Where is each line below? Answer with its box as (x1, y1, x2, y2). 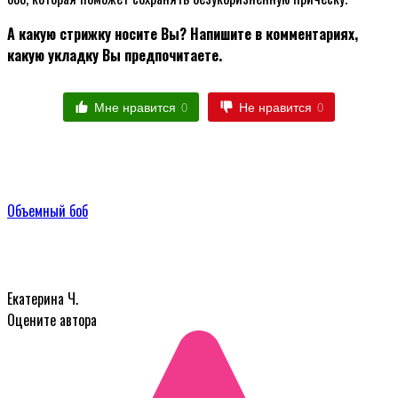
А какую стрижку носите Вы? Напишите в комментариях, (7, 22, 358, 44)
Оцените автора (7, 309, 97, 331)
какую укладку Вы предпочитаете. (7, 44, 222, 66)
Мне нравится (93, 99, 176, 115)
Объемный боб (7, 200, 88, 222)
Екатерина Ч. (7, 288, 78, 310)
